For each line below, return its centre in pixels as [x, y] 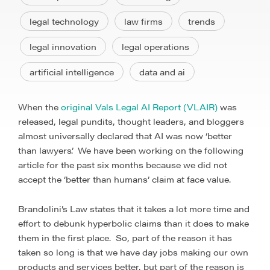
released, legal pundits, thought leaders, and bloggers [131, 121]
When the [39, 107]
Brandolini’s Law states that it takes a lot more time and [134, 209]
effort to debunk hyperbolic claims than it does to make [133, 223]
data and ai [162, 72]
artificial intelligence [72, 72]
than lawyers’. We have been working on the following [131, 150]
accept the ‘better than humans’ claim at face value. [124, 179]
